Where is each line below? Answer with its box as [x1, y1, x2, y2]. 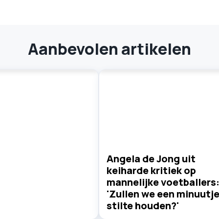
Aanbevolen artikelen [28, 38, 191, 60]
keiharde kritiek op [106, 163, 196, 177]
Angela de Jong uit [106, 152, 196, 165]
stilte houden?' [106, 198, 179, 212]
